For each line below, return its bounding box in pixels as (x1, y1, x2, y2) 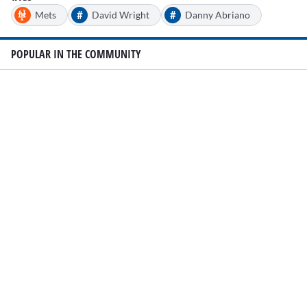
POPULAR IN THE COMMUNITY (11, 47, 141, 62)
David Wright (92, 8, 149, 21)
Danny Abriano (185, 8, 250, 21)
